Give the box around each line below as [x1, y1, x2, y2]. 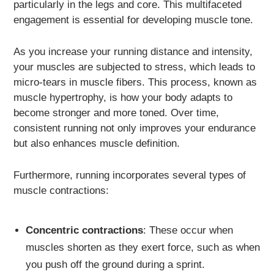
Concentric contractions [25, 224, 143, 237]
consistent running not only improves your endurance [13, 122, 256, 135]
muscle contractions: [13, 185, 109, 197]
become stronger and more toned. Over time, [13, 107, 220, 119]
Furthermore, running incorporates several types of [13, 169, 246, 182]
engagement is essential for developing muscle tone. [13, 13, 254, 26]
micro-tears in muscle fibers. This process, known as [13, 76, 257, 89]
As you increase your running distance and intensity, [13, 46, 253, 58]
